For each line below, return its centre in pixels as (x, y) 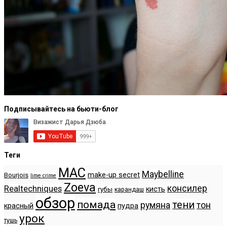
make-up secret (114, 175)
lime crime (43, 175)
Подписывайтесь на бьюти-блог (61, 109)
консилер (187, 188)
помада (96, 204)
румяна (155, 205)
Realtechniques (33, 188)
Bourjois (16, 175)
